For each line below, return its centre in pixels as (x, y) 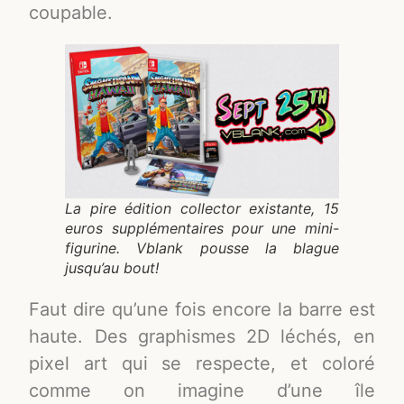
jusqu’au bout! (112, 267)
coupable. (71, 13)
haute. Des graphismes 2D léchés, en (202, 336)
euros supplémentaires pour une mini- (202, 228)
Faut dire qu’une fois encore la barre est (202, 309)
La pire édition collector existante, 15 (202, 208)
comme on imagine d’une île (202, 390)
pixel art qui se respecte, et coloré (202, 363)
